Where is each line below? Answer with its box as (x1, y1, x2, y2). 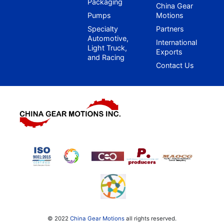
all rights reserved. (124, 214, 176, 222)
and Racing (87, 52, 124, 61)
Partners (155, 24, 184, 33)
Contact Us (155, 60, 194, 69)
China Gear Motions (70, 214, 124, 222)
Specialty (87, 24, 118, 33)
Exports (155, 47, 182, 56)
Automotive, (87, 33, 128, 42)
